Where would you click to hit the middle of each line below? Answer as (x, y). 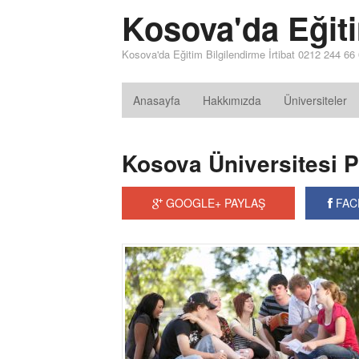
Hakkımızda (232, 100)
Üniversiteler (315, 100)
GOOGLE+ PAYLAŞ (214, 203)
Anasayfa (157, 100)
